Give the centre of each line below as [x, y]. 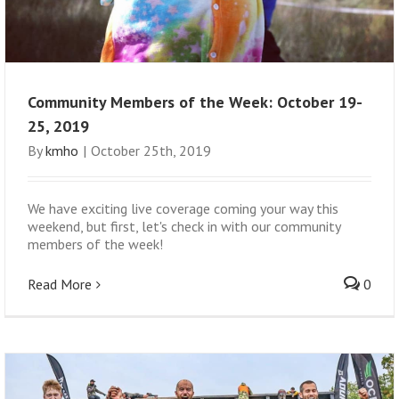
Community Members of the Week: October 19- [195, 102]
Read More [60, 284]
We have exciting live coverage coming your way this [183, 208]
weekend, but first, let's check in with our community [184, 226]
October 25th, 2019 [151, 150]
